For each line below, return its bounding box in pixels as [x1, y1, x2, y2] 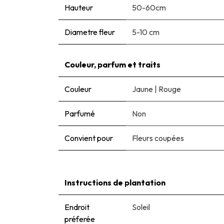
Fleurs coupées [132, 133, 184, 143]
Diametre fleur [64, 27, 115, 37]
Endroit [64, 202, 89, 212]
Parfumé [64, 108, 95, 119]
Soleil [132, 202, 150, 212]
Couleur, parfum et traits [64, 59, 160, 70]
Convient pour [64, 133, 113, 143]
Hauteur [64, 2, 93, 13]
